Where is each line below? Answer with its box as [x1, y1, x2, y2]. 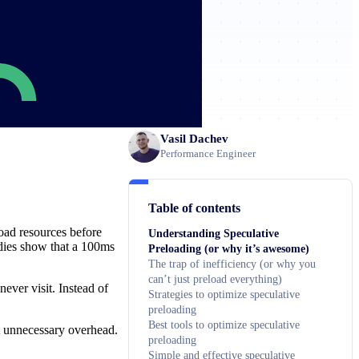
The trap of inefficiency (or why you [148, 257, 316, 270]
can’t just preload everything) [148, 272, 282, 285]
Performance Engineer [160, 147, 256, 160]
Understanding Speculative [148, 227, 279, 240]
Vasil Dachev [160, 132, 228, 146]
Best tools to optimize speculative [148, 318, 300, 331]
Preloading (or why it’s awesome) [148, 242, 309, 255]
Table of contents [148, 200, 240, 215]
